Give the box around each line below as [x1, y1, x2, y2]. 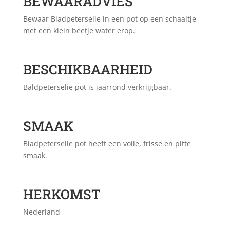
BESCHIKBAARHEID [23, 61, 152, 79]
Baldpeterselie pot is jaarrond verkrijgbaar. [23, 82, 171, 92]
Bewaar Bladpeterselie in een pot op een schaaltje [23, 14, 196, 24]
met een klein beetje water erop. [23, 26, 135, 36]
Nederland [23, 207, 60, 217]
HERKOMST [23, 185, 101, 203]
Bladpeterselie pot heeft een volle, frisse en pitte [23, 139, 191, 149]
